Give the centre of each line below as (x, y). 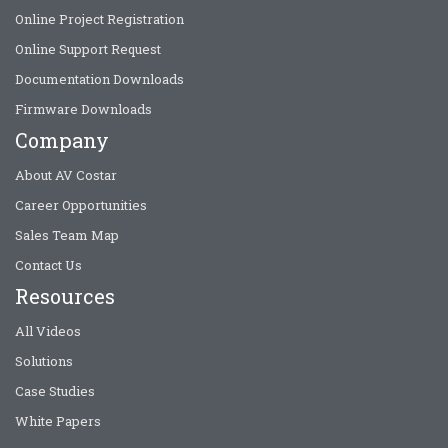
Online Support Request (88, 49)
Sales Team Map (67, 235)
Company (62, 140)
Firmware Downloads (83, 109)
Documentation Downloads (99, 79)
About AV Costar (66, 175)
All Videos (48, 331)
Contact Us (48, 265)
